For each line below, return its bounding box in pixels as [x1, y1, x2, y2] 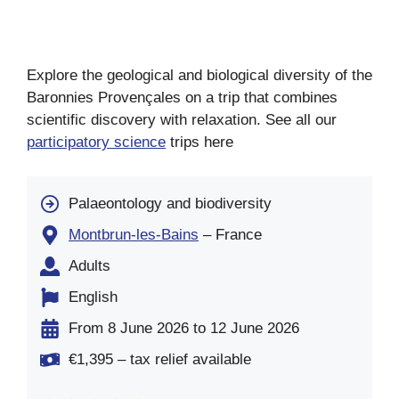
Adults [69, 257, 110, 275]
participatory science [27, 134, 166, 151]
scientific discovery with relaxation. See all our [27, 111, 337, 129]
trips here [166, 134, 233, 151]
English [69, 289, 118, 306]
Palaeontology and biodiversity [69, 195, 272, 213]
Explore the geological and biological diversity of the [27, 67, 372, 85]
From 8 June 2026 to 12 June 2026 [69, 320, 299, 338]
